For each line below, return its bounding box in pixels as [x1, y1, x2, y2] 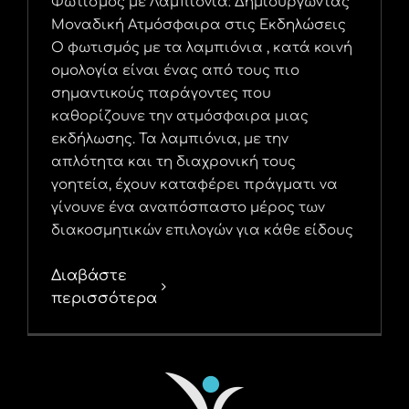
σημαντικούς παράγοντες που [51, 85, 271, 101]
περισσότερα [51, 289, 157, 307]
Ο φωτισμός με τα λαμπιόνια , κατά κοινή [51, 39, 352, 56]
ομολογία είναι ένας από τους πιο [51, 62, 299, 79]
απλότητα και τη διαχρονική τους [51, 153, 296, 170]
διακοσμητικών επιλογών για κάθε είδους [51, 222, 353, 238]
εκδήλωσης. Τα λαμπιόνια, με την [51, 131, 288, 147]
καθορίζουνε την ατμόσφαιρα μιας [51, 108, 309, 124]
